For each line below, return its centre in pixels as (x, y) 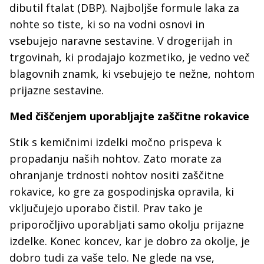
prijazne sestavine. (57, 90)
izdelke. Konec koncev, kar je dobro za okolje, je (130, 241)
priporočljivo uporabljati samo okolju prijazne (127, 225)
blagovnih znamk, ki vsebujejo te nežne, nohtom (132, 74)
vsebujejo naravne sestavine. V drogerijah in (121, 41)
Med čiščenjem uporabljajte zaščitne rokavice (129, 116)
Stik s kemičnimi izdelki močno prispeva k (115, 142)
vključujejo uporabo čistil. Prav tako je (106, 208)
